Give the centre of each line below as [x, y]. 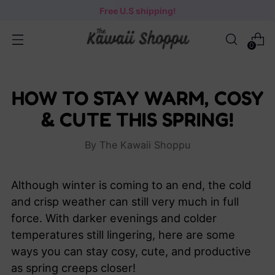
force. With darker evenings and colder [114, 218]
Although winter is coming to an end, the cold [131, 185]
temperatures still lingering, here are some [123, 234]
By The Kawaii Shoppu [137, 145]
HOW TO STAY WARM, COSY [137, 98]
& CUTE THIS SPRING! [137, 119]
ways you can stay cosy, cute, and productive [131, 251]
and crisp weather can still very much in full [125, 201]
